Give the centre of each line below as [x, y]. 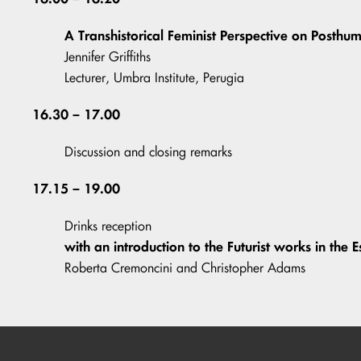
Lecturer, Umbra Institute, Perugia [154, 78]
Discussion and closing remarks [148, 152]
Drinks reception [108, 226]
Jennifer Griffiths [108, 57]
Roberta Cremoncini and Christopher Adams [185, 268]
